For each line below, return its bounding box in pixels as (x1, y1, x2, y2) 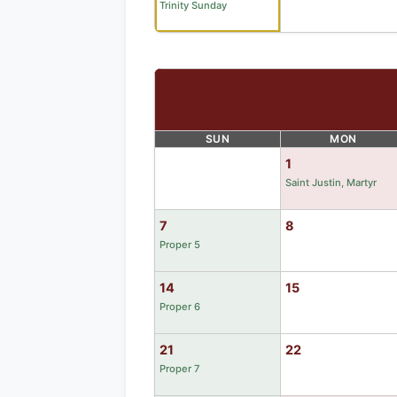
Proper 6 (160, 300, 200, 313)
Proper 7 (160, 362, 199, 375)
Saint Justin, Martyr (285, 175, 377, 189)
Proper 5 (160, 237, 200, 251)
